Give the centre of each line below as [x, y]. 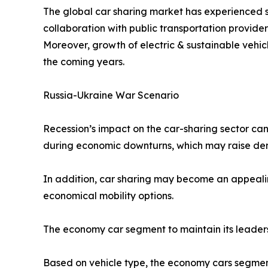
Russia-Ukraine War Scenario [111, 95]
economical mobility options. [108, 196]
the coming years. [84, 62]
